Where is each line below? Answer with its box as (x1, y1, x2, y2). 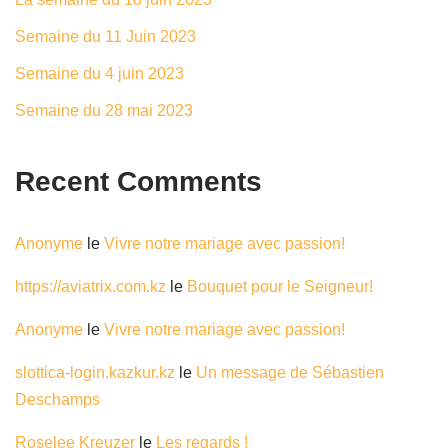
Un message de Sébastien (196, 364, 384, 381)
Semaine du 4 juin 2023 (15, 65, 184, 82)
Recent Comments (15, 166, 262, 197)
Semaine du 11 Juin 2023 (15, 28, 196, 45)
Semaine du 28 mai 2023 (15, 102, 193, 119)
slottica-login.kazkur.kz (15, 364, 175, 381)
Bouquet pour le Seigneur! (187, 278, 373, 295)
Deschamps (15, 391, 100, 408)
